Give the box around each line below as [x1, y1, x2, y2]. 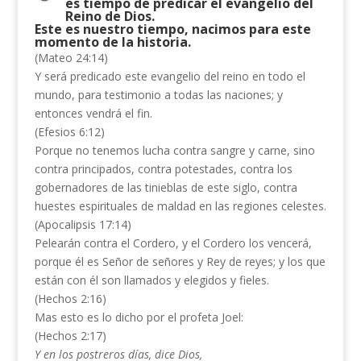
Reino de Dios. [64, 7, 155, 25]
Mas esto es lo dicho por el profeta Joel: [34, 309, 243, 325]
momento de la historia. [34, 33, 191, 51]
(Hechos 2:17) [34, 328, 106, 343]
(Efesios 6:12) [34, 124, 105, 139]
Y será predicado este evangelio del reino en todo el [34, 68, 305, 84]
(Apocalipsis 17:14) [34, 217, 131, 232]
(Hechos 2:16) [34, 291, 106, 306]
